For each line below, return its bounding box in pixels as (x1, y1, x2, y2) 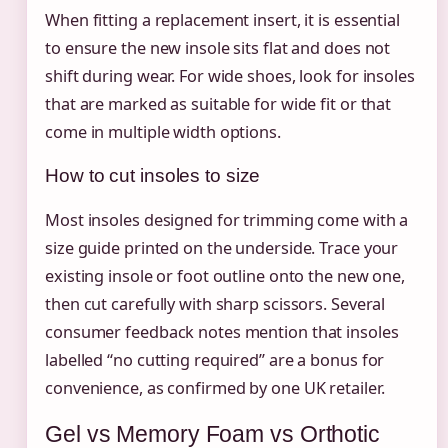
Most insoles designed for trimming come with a (45, 208, 409, 231)
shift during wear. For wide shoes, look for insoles (45, 64, 415, 87)
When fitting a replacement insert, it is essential (45, 8, 400, 31)
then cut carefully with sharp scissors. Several (45, 292, 386, 315)
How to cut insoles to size (45, 164, 261, 186)
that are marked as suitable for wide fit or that (45, 92, 392, 115)
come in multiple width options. (45, 120, 281, 143)
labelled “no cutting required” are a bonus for (45, 348, 385, 371)
